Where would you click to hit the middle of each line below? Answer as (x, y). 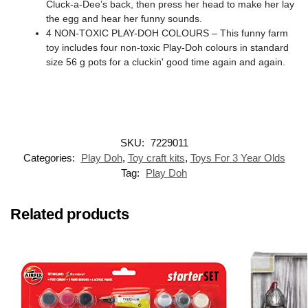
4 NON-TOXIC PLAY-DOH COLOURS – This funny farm (167, 33)
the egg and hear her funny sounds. (124, 18)
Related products (70, 214)
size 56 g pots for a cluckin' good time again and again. (166, 62)
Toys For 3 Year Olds (238, 157)
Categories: (50, 157)
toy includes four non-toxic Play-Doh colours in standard (167, 47)
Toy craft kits (156, 157)
